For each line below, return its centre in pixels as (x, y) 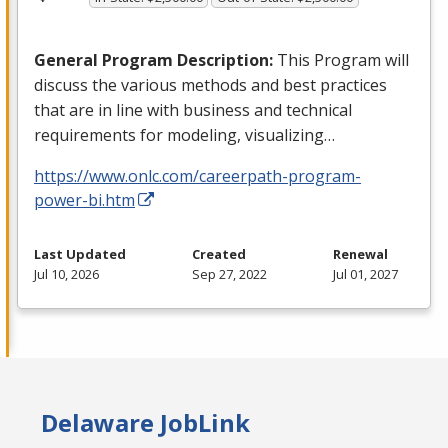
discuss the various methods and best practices (210, 84)
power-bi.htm (84, 199)
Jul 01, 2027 (365, 273)
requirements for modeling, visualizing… (184, 134)
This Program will (343, 59)
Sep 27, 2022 (229, 273)
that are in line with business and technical (193, 109)
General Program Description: (155, 59)
